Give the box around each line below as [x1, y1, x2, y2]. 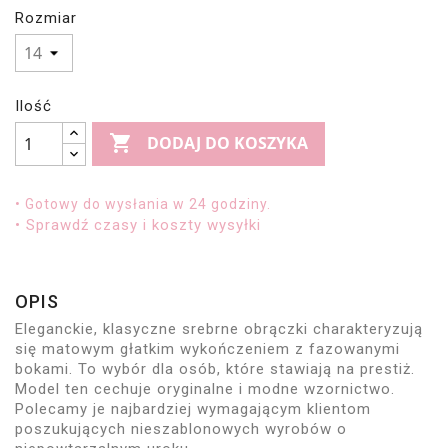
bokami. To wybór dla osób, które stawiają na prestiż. [15, 359, 415, 378]
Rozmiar [15, 8, 77, 27]
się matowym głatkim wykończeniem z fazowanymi [15, 339, 400, 358]
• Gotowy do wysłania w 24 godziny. [15, 195, 271, 212]
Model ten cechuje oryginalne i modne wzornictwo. [15, 379, 395, 398]
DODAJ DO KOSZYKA [147, 132, 309, 155]
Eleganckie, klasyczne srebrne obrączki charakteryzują [15, 319, 423, 338]
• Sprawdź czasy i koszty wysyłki [15, 215, 261, 234]
